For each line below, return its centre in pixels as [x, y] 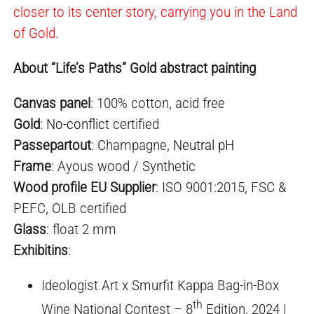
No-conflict [78, 124]
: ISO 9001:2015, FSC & [221, 187]
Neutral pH [204, 145]
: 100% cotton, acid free [158, 103]
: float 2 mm [82, 229]
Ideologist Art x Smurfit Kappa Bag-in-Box [161, 285]
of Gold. [36, 33]
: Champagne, [132, 145]
